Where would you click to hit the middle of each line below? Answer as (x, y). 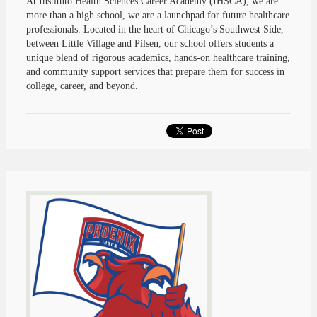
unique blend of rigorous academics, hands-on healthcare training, (158, 57)
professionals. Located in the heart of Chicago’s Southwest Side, (155, 29)
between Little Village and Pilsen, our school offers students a (150, 43)
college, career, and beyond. (82, 86)
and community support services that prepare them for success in (155, 71)
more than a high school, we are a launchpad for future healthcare (158, 15)
